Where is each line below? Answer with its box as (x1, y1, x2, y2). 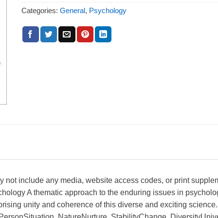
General (60, 6, 85, 15)
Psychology (89, 6, 127, 15)
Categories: (21, 6, 60, 15)
